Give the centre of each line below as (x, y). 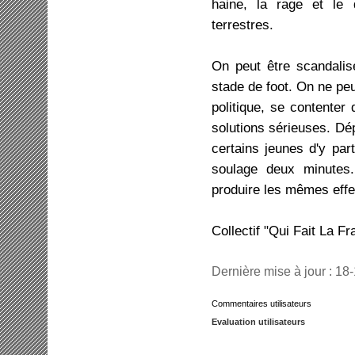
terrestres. (242, 25)
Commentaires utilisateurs (264, 303)
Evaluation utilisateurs (258, 322)
